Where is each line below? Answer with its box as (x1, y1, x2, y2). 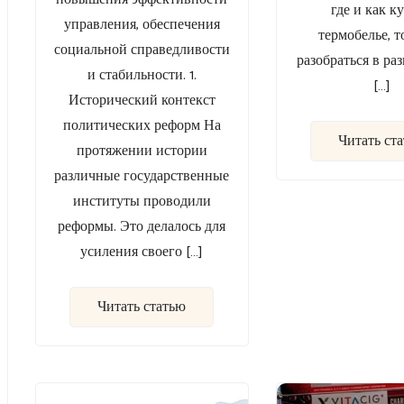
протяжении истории (76, 139, 207, 164)
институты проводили (72, 189, 211, 215)
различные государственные (54, 164, 230, 189)
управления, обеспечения (63, 13, 220, 38)
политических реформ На (62, 114, 221, 139)
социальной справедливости (53, 38, 230, 63)
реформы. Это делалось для (58, 215, 226, 240)
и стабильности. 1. (87, 63, 197, 88)
